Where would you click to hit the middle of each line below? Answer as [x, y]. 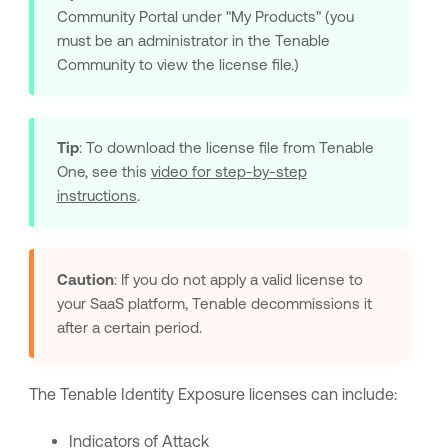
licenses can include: [320, 393]
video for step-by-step [228, 172]
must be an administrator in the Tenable [193, 41]
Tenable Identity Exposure [152, 393]
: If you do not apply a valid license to [238, 279]
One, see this [103, 172]
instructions [96, 196]
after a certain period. [129, 327]
